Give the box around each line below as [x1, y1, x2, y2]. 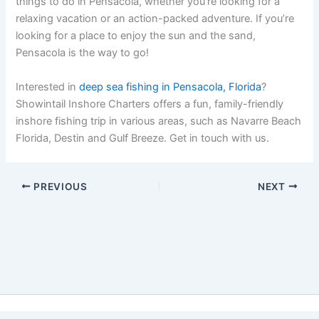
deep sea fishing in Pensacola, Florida [79, 80, 262, 93]
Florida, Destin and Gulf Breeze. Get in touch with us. [16, 131, 273, 145]
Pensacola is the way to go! [16, 46, 150, 60]
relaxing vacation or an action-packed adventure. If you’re [16, 12, 295, 26]
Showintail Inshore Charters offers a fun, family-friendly [16, 97, 284, 110]
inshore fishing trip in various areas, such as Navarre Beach [16, 114, 302, 127]
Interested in [16, 80, 80, 93]
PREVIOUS [31, 180, 88, 192]
